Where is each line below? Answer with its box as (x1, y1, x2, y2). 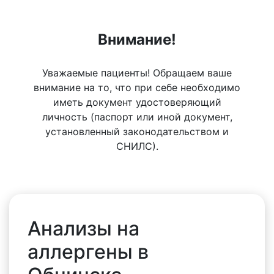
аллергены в (28, 240, 149, 264)
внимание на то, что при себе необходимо (34, 81, 240, 94)
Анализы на (28, 217, 139, 240)
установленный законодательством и (45, 125, 229, 138)
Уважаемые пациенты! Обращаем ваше (42, 67, 232, 79)
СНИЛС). (116, 140, 158, 152)
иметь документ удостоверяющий (53, 96, 221, 108)
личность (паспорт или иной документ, (42, 111, 232, 123)
